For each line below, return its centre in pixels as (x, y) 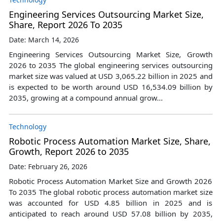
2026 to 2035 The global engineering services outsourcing (110, 65)
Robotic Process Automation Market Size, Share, (110, 141)
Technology (27, 126)
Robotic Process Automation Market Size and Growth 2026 (110, 181)
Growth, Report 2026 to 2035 (69, 151)
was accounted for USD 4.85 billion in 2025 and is (110, 203)
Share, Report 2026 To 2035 (65, 24)
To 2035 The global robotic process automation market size (110, 192)
